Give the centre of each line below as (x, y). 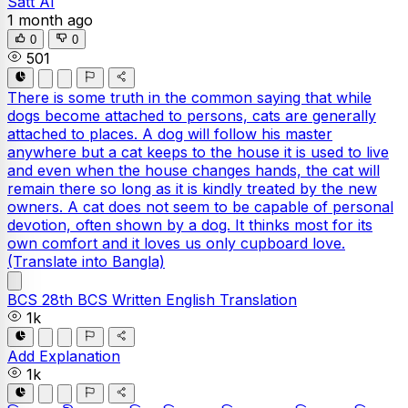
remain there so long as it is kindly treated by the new (192, 188)
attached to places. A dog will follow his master (170, 133)
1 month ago (50, 20)
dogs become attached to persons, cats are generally (192, 115)
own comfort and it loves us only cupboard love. (176, 243)
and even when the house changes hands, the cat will (194, 170)
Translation (258, 299)
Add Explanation (64, 356)
